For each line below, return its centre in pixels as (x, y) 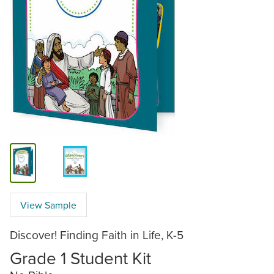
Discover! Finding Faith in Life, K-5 (97, 234)
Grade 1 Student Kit (80, 257)
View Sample (48, 205)
